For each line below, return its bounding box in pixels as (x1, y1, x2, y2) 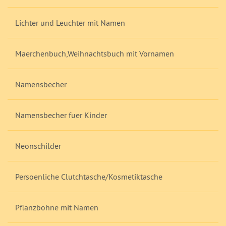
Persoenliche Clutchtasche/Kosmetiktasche (15, 172, 162, 182)
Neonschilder (15, 141, 61, 151)
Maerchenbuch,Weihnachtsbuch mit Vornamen (15, 48, 174, 59)
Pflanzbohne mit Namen (15, 202, 98, 212)
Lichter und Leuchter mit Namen (15, 18, 125, 28)
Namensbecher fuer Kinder (15, 110, 107, 120)
